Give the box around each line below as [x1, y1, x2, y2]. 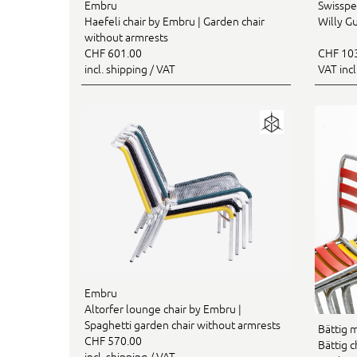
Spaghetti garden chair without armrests [84, 318, 280, 331]
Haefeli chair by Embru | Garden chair [84, 14, 265, 28]
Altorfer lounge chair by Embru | [84, 302, 241, 316]
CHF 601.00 [84, 46, 142, 60]
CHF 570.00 [84, 334, 142, 347]
